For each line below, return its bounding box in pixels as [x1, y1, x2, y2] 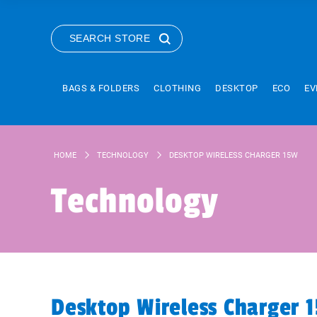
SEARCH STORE [69, 33, 151, 44]
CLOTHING [154, 83, 201, 93]
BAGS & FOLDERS [62, 83, 139, 93]
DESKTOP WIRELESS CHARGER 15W [169, 150, 298, 160]
